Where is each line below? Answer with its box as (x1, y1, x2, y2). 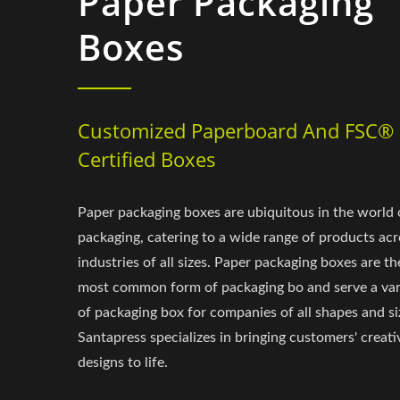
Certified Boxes (78, 146, 216, 172)
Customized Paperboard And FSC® (78, 117, 394, 144)
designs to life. (78, 355, 168, 370)
